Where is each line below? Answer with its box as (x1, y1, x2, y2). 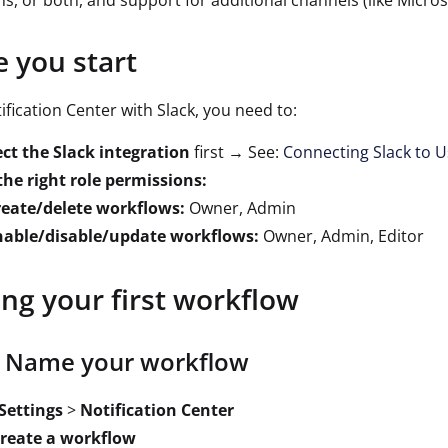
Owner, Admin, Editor (259, 225, 424, 247)
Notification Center (80, 399, 234, 421)
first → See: (190, 141, 283, 163)
